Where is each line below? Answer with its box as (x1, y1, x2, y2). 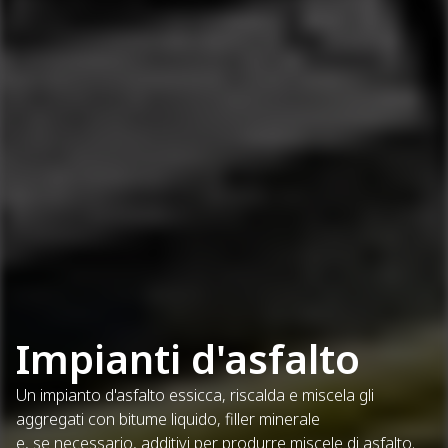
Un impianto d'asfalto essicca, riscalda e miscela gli (16, 384, 374, 406)
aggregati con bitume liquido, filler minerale (16, 408, 320, 430)
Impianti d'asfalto (16, 331, 360, 386)
